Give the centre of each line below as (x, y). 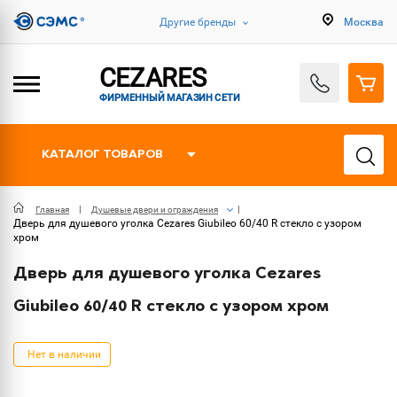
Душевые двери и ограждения (155, 210)
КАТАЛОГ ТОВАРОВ (102, 155)
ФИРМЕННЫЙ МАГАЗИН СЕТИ (170, 97)
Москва (364, 22)
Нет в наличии (64, 354)
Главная (52, 210)
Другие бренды (198, 22)
